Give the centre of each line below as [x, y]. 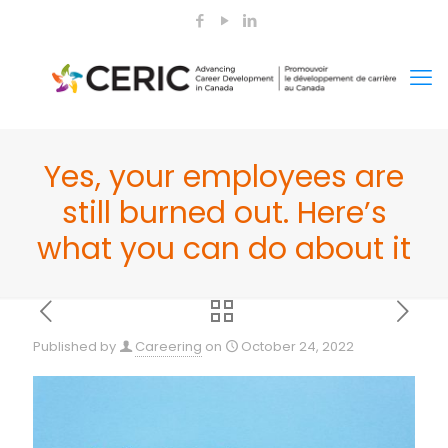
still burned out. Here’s [224, 213]
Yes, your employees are [224, 177]
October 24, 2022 [297, 346]
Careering [168, 346]
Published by [74, 346]
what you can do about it [224, 249]
